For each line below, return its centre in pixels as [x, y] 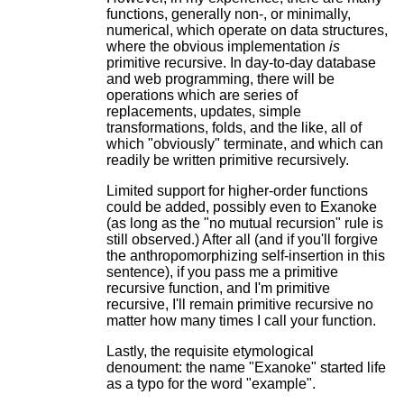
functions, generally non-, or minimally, [228, 14]
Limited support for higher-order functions [237, 191]
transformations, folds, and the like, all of [234, 128]
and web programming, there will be [220, 79]
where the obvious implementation [217, 47]
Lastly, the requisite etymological [210, 352]
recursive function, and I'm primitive [218, 289]
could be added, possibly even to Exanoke [241, 207]
